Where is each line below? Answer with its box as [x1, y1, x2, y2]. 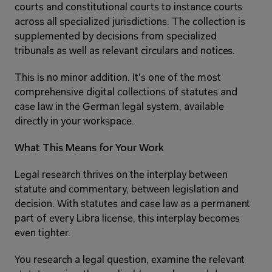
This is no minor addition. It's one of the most [15, 72, 221, 83]
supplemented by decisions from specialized [15, 31, 217, 42]
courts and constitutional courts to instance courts [15, 2, 243, 13]
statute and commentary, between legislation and [15, 184, 239, 195]
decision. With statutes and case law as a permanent [15, 199, 251, 209]
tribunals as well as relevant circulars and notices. [15, 46, 236, 56]
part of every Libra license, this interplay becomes [15, 213, 240, 224]
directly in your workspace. [15, 116, 134, 127]
